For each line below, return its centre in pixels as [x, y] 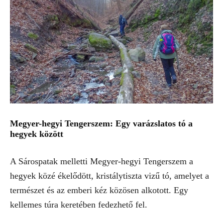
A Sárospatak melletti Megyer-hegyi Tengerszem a [102, 161]
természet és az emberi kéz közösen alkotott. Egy [99, 190]
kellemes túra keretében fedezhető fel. [79, 204]
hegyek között [37, 134]
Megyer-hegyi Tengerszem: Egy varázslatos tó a [101, 123]
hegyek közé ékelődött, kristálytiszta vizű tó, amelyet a [110, 175]
